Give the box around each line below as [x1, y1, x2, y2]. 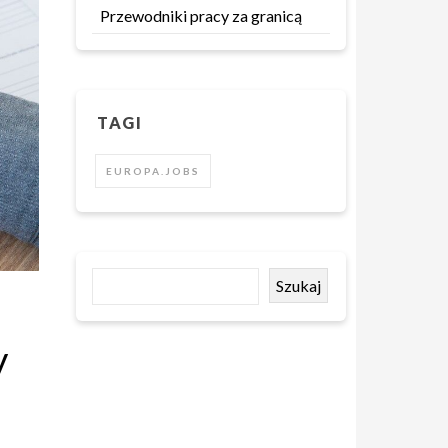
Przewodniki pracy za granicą [100, 6, 302, 25]
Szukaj [276, 275, 321, 295]
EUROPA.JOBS [106, 165, 200, 177]
